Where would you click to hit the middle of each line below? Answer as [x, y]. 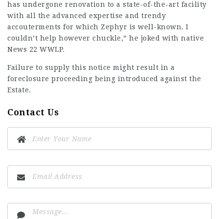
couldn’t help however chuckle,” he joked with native [106, 38]
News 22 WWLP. [36, 49]
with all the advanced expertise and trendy [87, 16]
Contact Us [33, 112]
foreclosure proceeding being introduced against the [104, 79]
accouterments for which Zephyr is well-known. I [98, 27]
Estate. [19, 90]
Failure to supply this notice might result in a [91, 67]
